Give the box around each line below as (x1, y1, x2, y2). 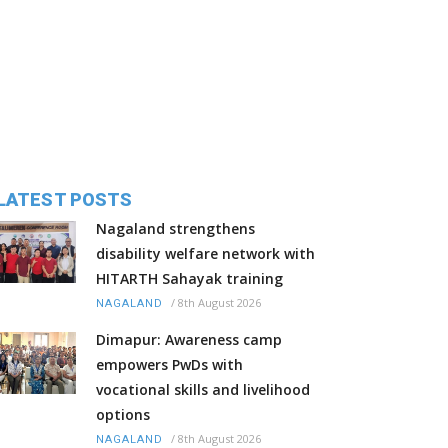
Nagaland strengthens (96, 219, 255, 239)
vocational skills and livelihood (96, 380, 310, 400)
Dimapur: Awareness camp (96, 330, 282, 350)
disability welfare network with (96, 244, 315, 264)
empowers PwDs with (96, 355, 243, 375)
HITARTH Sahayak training (96, 269, 283, 289)
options (96, 405, 150, 425)
